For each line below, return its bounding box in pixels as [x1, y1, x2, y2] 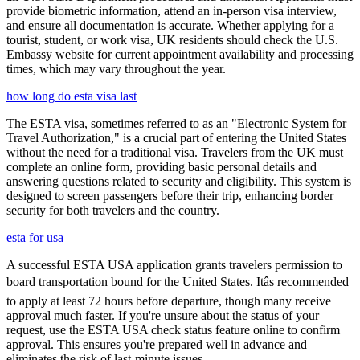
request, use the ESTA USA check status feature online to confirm [6, 322, 340, 337]
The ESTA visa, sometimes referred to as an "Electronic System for [6, 116, 346, 130]
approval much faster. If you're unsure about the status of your [6, 308, 319, 322]
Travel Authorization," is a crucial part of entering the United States [6, 130, 346, 145]
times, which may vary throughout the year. [6, 61, 226, 76]
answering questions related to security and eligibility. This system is [6, 174, 351, 188]
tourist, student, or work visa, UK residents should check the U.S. [6, 32, 338, 47]
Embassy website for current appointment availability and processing [6, 47, 354, 61]
